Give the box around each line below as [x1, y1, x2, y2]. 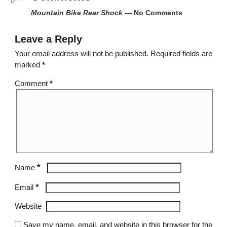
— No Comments [122, 9, 182, 17]
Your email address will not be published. [14, 49, 148, 58]
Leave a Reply [14, 33, 82, 45]
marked [14, 60, 42, 69]
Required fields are [150, 49, 212, 58]
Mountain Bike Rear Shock [30, 9, 123, 17]
